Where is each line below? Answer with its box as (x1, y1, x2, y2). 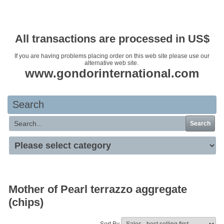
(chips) (8, 195, 43, 208)
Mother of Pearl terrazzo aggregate (8, 182, 187, 195)
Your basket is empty (82, 12, 142, 19)
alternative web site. (84, 59, 140, 66)
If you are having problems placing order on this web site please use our (14, 52, 209, 59)
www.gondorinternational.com (25, 66, 199, 80)
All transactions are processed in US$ (14, 32, 209, 45)
